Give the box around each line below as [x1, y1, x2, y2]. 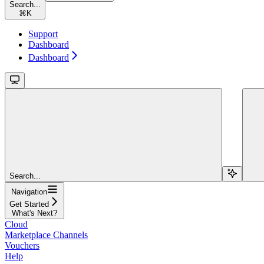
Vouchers [5, 240, 39, 251]
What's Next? [12, 209, 57, 218]
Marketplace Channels [5, 230, 88, 240]
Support [28, 29, 58, 39]
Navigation [11, 187, 47, 197]
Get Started [9, 200, 49, 209]
